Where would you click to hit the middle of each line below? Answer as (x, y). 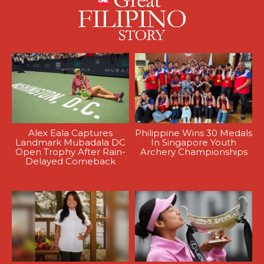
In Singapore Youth (194, 143)
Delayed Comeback (70, 161)
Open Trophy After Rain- (70, 152)
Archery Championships (194, 152)
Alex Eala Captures (70, 133)
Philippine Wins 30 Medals (194, 133)
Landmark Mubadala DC (70, 143)
